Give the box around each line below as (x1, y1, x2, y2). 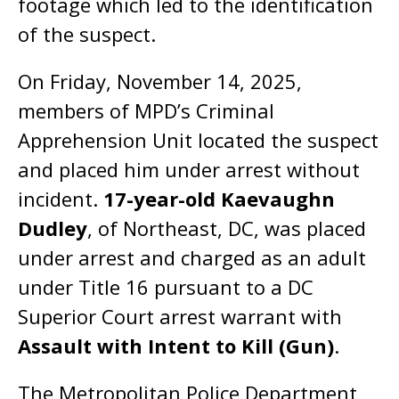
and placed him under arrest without (18, 156, 360, 183)
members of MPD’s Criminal (18, 97, 274, 124)
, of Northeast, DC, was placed (87, 215, 366, 241)
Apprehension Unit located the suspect (18, 126, 379, 153)
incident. (18, 185, 103, 212)
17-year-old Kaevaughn (103, 185, 335, 212)
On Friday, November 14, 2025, (18, 68, 302, 94)
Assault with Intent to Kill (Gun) (18, 332, 334, 359)
